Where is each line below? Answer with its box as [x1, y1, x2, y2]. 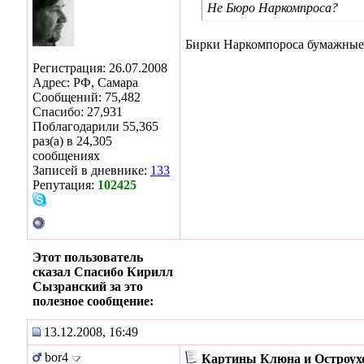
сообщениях [32, 148, 100, 162]
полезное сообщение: [32, 293, 154, 308]
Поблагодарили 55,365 [32, 119, 158, 133]
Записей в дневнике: [32, 162, 150, 177]
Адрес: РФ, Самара [32, 75, 138, 89]
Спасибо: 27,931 [32, 104, 123, 119]
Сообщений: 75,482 [32, 89, 141, 104]
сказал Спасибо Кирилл [32, 264, 173, 279]
